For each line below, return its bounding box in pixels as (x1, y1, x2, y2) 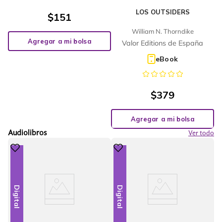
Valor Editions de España (122, 39, 203, 48)
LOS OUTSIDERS (135, 7, 190, 16)
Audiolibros (8, 129, 47, 138)
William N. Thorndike (131, 27, 194, 35)
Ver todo (188, 130, 214, 137)
